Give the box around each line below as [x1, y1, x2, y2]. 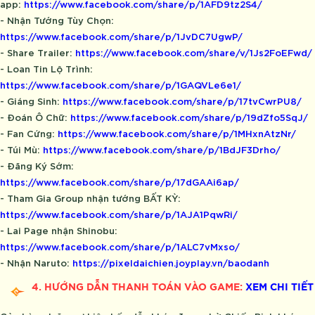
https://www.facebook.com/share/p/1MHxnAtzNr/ [58, 126, 296, 139]
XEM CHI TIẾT [245, 282, 314, 292]
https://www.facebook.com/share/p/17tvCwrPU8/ [63, 94, 302, 107]
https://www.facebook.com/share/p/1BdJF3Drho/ [43, 142, 281, 155]
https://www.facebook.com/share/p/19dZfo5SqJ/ [70, 110, 308, 123]
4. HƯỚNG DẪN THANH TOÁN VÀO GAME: [32, 282, 245, 292]
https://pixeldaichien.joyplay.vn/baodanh [72, 255, 269, 269]
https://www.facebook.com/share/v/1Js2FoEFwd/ [75, 45, 312, 58]
